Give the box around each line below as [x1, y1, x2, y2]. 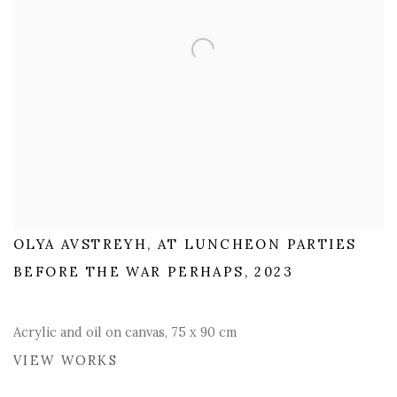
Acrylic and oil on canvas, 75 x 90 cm [13, 323, 237, 340]
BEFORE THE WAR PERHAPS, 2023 [13, 262, 293, 280]
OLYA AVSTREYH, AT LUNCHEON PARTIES [13, 235, 357, 253]
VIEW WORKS [13, 352, 118, 369]
